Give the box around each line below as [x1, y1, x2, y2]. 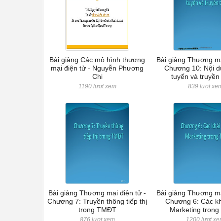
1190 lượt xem [78, 83, 116, 90]
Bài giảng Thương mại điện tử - [48, 189, 147, 197]
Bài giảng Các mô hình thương [49, 56, 146, 64]
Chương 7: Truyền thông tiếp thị [47, 197, 147, 205]
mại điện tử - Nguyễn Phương [51, 64, 144, 72]
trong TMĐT [78, 206, 116, 214]
